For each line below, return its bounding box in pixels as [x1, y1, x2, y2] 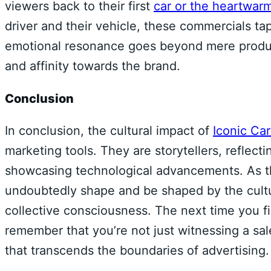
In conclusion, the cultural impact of [5, 123, 213, 139]
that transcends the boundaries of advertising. [5, 243, 269, 258]
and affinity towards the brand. [5, 59, 180, 74]
